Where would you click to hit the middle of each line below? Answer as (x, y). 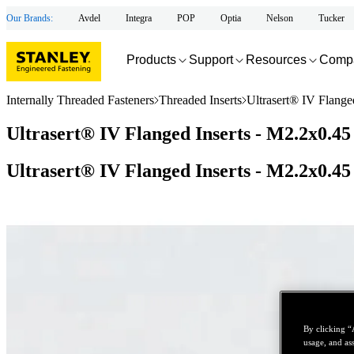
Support (211, 59)
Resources (276, 59)
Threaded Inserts (200, 100)
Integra (139, 18)
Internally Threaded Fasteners (80, 100)
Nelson (280, 18)
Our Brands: (30, 18)
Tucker (331, 18)
